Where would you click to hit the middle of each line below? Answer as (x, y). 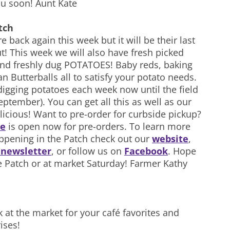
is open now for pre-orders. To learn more (98, 126)
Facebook (146, 151)
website (170, 139)
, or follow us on (88, 151)
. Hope (182, 151)
